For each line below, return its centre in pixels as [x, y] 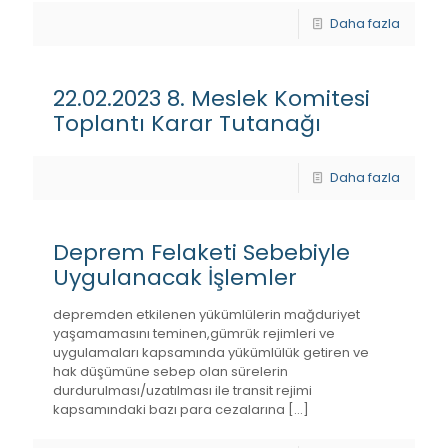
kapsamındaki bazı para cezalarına [169, 409]
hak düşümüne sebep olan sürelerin [170, 371]
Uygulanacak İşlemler [175, 277]
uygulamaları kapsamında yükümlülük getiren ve [211, 352]
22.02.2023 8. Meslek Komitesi [211, 98]
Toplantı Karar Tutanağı [187, 123]
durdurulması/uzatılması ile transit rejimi [182, 390]
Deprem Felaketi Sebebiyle [201, 252]
